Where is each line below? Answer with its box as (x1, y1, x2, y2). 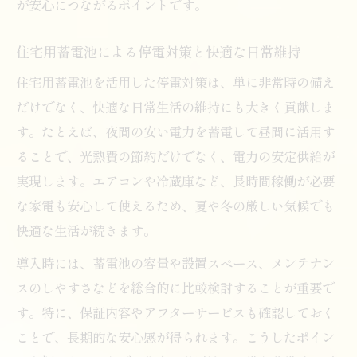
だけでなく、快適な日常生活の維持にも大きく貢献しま (16, 96, 335, 116)
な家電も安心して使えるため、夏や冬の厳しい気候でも (16, 195, 335, 215)
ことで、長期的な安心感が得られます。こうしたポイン (16, 327, 335, 347)
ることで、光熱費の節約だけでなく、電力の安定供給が (16, 146, 335, 166)
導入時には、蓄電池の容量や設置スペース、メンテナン (16, 253, 335, 273)
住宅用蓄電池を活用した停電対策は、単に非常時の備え (16, 72, 335, 92)
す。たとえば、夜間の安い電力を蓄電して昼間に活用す (16, 121, 335, 141)
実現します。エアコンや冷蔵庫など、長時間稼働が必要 (16, 171, 335, 190)
